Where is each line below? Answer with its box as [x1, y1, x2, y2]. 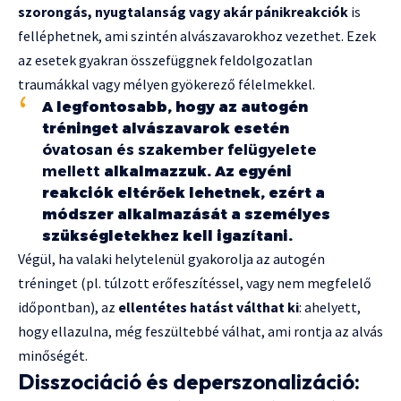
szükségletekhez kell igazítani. [42, 226, 293, 244]
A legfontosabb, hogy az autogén [42, 98, 308, 115]
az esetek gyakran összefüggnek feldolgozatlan [18, 50, 312, 69]
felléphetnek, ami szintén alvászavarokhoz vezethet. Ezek [18, 26, 376, 45]
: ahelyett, [299, 297, 361, 316]
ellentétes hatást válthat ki [118, 297, 299, 316]
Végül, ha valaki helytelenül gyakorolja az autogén [18, 249, 325, 268]
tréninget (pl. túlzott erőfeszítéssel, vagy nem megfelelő [18, 273, 371, 292]
